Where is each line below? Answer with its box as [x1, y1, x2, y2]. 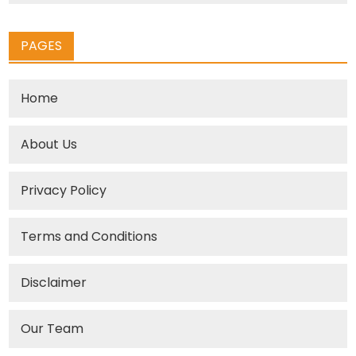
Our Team [21, 319, 84, 338]
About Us [21, 134, 78, 153]
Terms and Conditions [21, 226, 158, 246]
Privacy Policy [21, 180, 107, 199]
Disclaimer [21, 273, 87, 292]
